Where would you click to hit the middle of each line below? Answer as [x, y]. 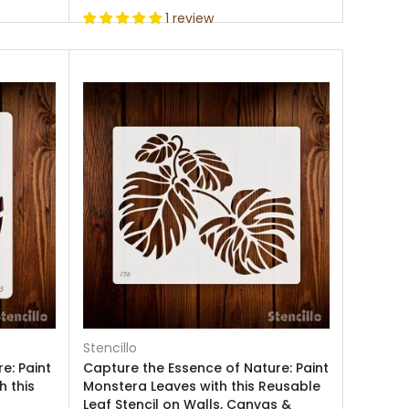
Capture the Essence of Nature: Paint [206, 368]
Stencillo [110, 348]
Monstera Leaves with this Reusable [202, 386]
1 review [189, 18]
